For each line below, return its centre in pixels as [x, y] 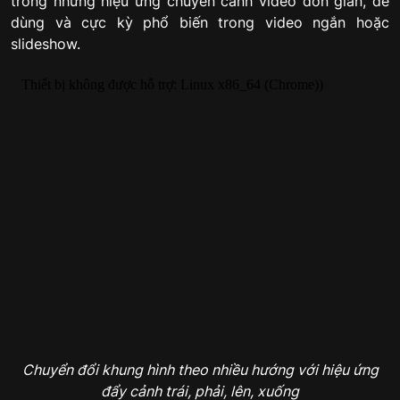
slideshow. [46, 43]
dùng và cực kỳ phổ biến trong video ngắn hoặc [200, 22]
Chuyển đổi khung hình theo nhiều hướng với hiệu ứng [200, 369]
